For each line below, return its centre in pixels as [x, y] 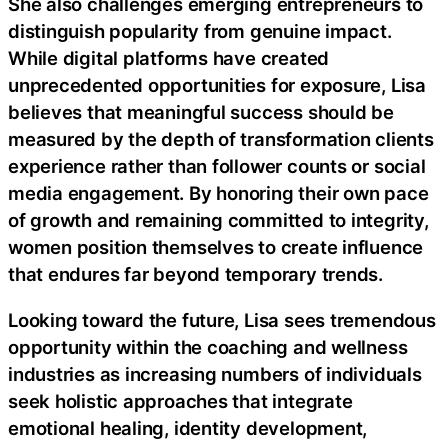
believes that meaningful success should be [201, 112]
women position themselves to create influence [216, 247]
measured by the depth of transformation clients [221, 139]
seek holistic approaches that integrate [180, 400]
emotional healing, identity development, [188, 427]
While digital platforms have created [169, 58]
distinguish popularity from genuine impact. [200, 31]
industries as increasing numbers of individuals [215, 373]
